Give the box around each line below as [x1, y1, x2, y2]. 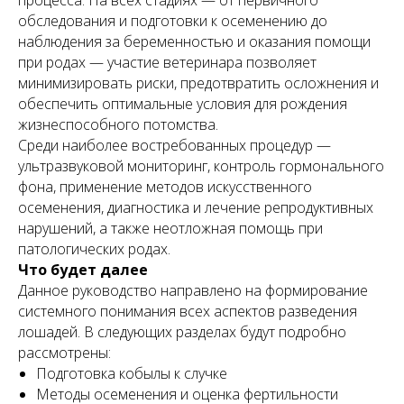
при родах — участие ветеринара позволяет [18, 52, 317, 72]
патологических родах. [18, 239, 170, 259]
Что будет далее [18, 260, 148, 280]
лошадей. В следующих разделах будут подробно [18, 322, 346, 342]
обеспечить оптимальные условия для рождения [18, 94, 347, 114]
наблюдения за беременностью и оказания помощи [18, 32, 371, 51]
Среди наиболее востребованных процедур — [18, 135, 331, 155]
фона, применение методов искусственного [18, 177, 312, 197]
